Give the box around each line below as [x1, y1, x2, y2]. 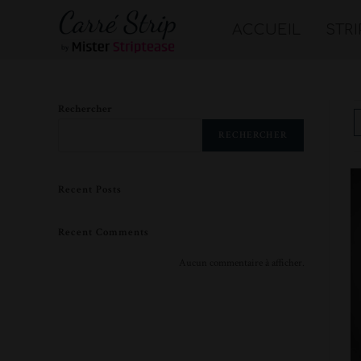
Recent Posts [58, 183, 122, 197]
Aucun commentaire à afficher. [179, 256, 305, 270]
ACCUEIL [231, 22, 301, 38]
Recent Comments [58, 226, 149, 239]
